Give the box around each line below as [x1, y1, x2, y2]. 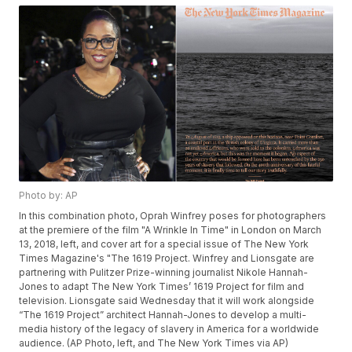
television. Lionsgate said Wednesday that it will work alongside [19, 295, 315, 307]
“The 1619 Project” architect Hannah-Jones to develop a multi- [19, 309, 307, 321]
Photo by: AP [19, 189, 79, 202]
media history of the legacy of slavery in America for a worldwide [19, 323, 320, 335]
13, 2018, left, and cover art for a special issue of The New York [19, 238, 310, 251]
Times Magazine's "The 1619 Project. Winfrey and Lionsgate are [19, 252, 315, 265]
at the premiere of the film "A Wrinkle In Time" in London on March [19, 224, 322, 236]
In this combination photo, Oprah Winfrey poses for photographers [19, 210, 327, 222]
